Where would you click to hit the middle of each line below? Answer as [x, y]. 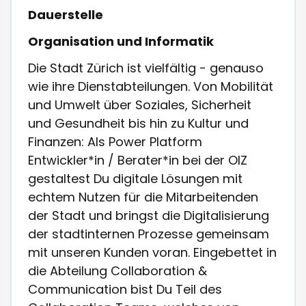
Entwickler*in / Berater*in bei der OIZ [138, 161]
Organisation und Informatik [121, 42]
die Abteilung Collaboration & [118, 271]
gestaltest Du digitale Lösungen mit [136, 179]
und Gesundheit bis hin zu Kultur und [139, 124]
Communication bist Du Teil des [125, 290]
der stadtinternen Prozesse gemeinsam [149, 234]
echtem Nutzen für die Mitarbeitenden [143, 197]
